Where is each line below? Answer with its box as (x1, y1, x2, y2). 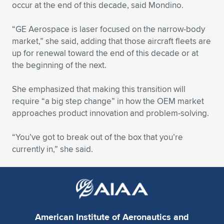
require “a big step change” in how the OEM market (12, 95, 204, 107)
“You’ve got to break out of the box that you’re (12, 131, 183, 143)
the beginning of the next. (12, 59, 106, 71)
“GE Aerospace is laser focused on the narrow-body (12, 23, 205, 35)
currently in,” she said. (12, 143, 93, 155)
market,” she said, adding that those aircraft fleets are (12, 35, 211, 47)
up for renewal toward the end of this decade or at (12, 47, 198, 59)
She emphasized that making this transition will (12, 83, 185, 95)
